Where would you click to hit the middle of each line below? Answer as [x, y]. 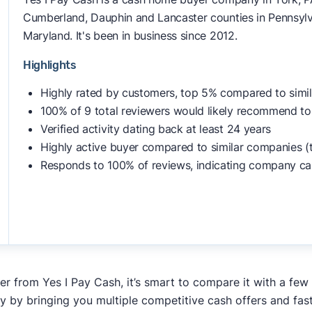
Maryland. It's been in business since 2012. [130, 36]
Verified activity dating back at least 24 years [155, 129]
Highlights [49, 65]
